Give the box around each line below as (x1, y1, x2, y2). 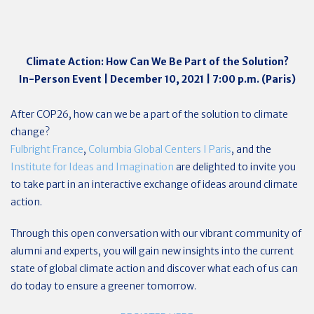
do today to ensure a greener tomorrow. (11, 279, 196, 292)
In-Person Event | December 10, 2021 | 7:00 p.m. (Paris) (18, 72, 296, 86)
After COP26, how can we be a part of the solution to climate (11, 107, 288, 121)
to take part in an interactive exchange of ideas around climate (11, 177, 298, 191)
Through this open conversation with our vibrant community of (11, 226, 301, 240)
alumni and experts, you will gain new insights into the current (11, 244, 294, 257)
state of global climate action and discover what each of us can (11, 261, 298, 275)
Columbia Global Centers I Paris (88, 142, 231, 156)
